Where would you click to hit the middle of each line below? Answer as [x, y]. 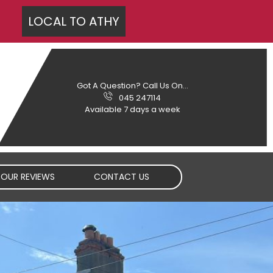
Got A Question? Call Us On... [132, 86]
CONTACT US [122, 177]
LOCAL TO [58, 21]
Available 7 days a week [132, 109]
